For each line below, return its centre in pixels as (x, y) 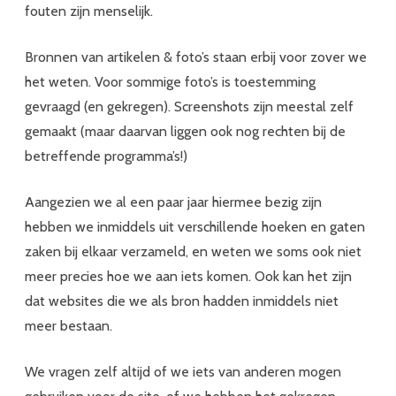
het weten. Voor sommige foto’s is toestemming (170, 81)
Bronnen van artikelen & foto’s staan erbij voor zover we (196, 57)
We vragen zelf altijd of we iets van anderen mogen (183, 371)
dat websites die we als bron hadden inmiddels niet (182, 301)
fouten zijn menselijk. (89, 11)
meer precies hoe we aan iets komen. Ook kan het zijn (188, 276)
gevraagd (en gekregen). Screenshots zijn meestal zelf (189, 106)
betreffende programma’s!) (106, 156)
